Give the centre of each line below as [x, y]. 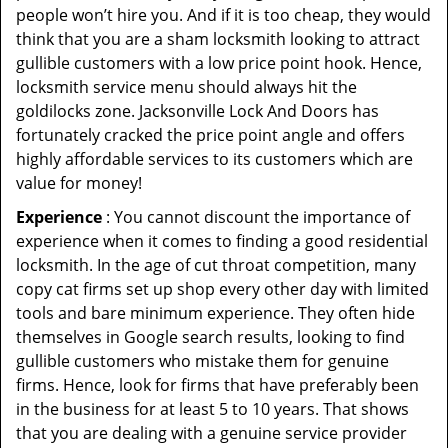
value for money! [79, 183]
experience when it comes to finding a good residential [222, 241]
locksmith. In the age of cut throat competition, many [216, 265]
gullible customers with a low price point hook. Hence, [219, 63]
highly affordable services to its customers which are [214, 159]
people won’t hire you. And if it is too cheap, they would [223, 15]
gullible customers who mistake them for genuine [202, 361]
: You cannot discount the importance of [256, 217]
